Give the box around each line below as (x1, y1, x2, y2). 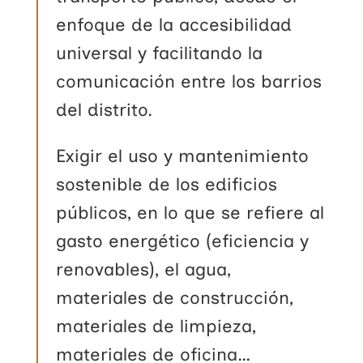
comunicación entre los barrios (56, 70, 322, 92)
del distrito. (56, 98, 153, 121)
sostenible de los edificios (56, 173, 278, 195)
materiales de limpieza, (56, 314, 257, 337)
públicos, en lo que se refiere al (56, 201, 325, 224)
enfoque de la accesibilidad (56, 13, 293, 36)
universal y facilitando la (56, 41, 263, 64)
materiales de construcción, (56, 286, 294, 309)
